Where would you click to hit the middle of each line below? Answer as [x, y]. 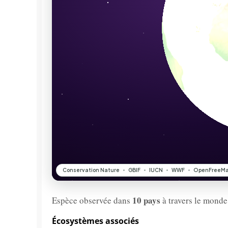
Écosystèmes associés [95, 221]
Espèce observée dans [92, 200]
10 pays [146, 200]
